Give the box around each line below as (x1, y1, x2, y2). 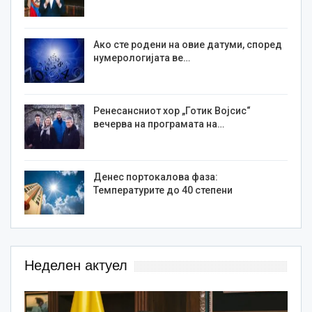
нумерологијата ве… (93, 52, 190, 64)
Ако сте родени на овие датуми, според (93, 39, 282, 51)
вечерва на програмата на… (93, 118, 224, 130)
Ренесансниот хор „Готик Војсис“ (93, 104, 251, 116)
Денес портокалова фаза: (93, 171, 218, 182)
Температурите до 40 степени (93, 184, 233, 196)
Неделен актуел (24, 258, 127, 274)
